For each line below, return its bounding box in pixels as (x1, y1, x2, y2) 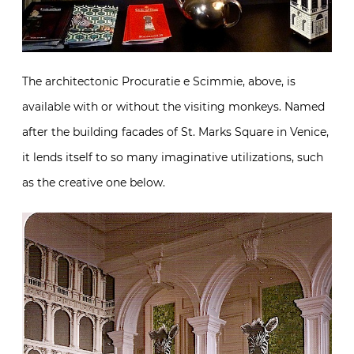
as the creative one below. (22, 175, 165, 190)
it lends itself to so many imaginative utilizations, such (22, 149, 323, 164)
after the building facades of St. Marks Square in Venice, (22, 124, 329, 139)
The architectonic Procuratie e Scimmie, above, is (22, 73, 296, 88)
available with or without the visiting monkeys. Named (22, 99, 325, 114)
